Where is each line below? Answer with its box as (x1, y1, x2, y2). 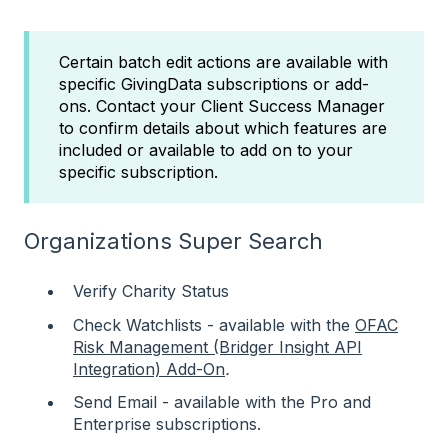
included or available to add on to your (59, 139, 353, 160)
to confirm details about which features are (59, 117, 387, 138)
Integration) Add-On (73, 358, 225, 379)
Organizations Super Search (24, 228, 323, 255)
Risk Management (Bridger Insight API (73, 336, 362, 357)
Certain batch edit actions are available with (59, 51, 388, 72)
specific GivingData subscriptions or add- (59, 73, 369, 94)
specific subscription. (59, 161, 218, 182)
